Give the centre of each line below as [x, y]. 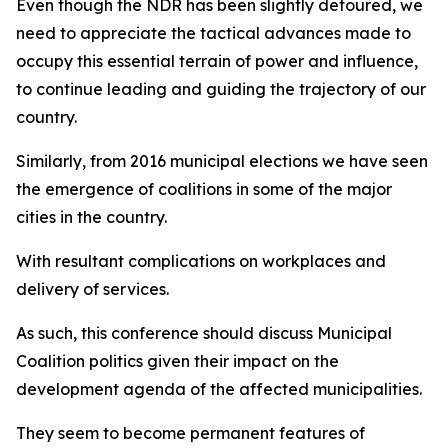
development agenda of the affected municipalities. [221, 389]
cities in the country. [93, 217]
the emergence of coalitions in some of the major [204, 189]
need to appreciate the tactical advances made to [213, 33]
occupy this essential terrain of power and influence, [217, 61]
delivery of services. [94, 289]
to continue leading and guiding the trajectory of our [221, 89]
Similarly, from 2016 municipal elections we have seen [222, 161]
